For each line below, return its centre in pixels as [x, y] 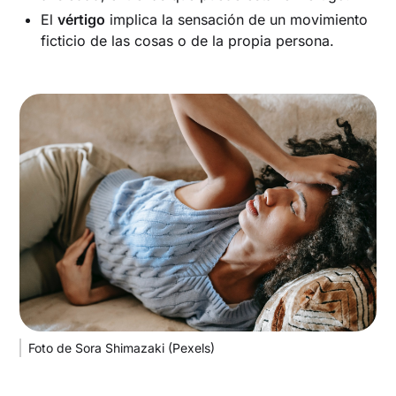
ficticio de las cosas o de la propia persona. [188, 40]
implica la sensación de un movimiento [237, 19]
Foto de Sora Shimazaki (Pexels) [122, 347]
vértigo [82, 19]
